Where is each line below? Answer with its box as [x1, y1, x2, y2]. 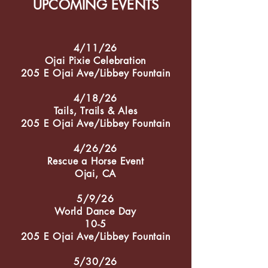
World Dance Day [54, 205, 136, 218]
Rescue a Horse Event [47, 155, 144, 167]
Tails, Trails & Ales [53, 105, 138, 117]
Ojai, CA [74, 167, 117, 180]
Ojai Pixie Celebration [44, 54, 147, 67]
